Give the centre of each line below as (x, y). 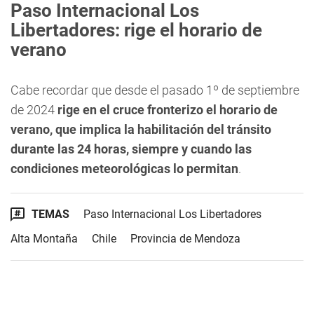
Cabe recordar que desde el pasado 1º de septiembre (155, 90)
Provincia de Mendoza (185, 239)
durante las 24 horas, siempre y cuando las (131, 149)
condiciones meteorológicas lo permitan (124, 169)
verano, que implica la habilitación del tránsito (141, 129)
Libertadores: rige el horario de (136, 30)
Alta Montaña (44, 239)
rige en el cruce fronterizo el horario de (168, 110)
